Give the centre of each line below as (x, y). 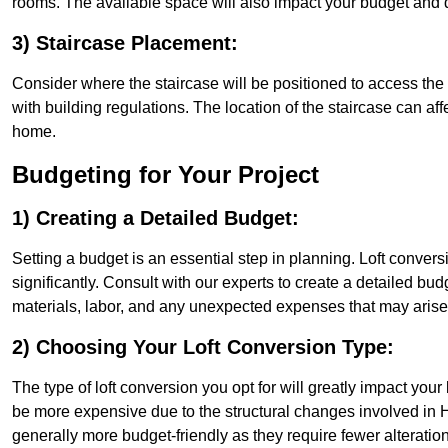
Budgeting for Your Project (165, 175)
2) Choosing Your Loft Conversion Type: (203, 347)
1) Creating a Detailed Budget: (155, 218)
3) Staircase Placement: (125, 43)
